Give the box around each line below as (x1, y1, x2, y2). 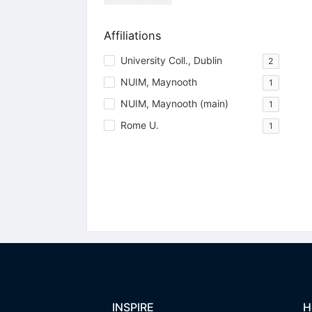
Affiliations (103, 28, 162, 42)
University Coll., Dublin (120, 54, 222, 66)
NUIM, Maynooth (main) (120, 97, 228, 109)
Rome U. (120, 118, 159, 131)
